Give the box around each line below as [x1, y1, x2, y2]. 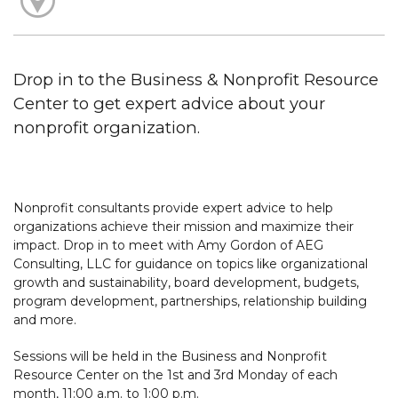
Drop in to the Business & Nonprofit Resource [13, 68, 378, 90]
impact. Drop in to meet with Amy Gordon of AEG [13, 236, 323, 253]
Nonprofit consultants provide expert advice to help [13, 199, 333, 216]
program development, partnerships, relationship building [13, 292, 367, 309]
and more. [13, 311, 76, 328]
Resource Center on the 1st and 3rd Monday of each [13, 366, 338, 383]
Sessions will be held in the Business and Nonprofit [13, 347, 327, 364]
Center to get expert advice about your [13, 92, 325, 114]
